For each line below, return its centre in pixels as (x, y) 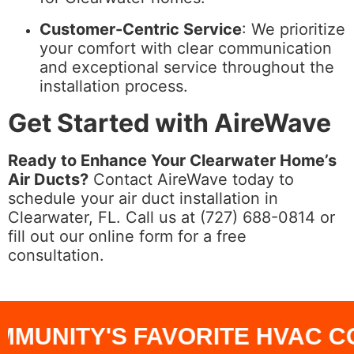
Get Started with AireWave (169, 123)
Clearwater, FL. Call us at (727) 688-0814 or (171, 217)
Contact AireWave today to (191, 179)
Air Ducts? (48, 179)
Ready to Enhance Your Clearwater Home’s (172, 160)
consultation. (56, 255)
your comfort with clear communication (186, 48)
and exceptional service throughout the (187, 67)
